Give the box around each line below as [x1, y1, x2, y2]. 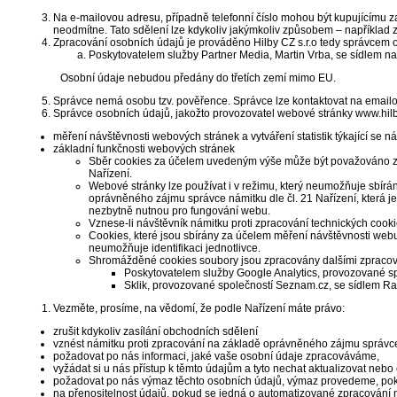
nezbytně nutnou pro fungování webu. [89, 205, 270, 217]
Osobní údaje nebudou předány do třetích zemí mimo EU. [60, 72, 336, 84]
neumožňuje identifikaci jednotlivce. [89, 242, 261, 254]
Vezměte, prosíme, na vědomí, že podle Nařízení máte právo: [53, 302, 345, 315]
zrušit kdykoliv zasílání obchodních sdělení [53, 325, 258, 338]
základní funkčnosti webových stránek [53, 143, 235, 155]
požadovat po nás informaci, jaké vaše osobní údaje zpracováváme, [53, 350, 379, 362]
